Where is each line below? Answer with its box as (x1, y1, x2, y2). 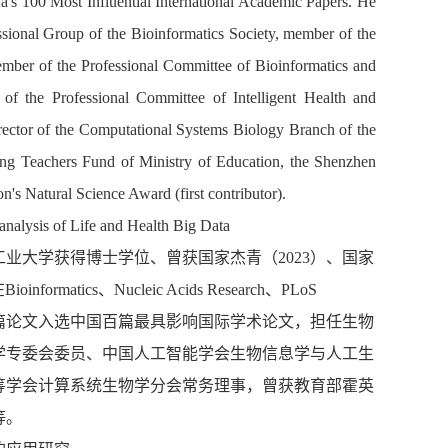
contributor (208, 184, 277, 202)
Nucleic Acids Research (114, 280, 265, 298)
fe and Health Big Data (84, 216, 230, 234)
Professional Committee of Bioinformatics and (81, 56, 377, 74)
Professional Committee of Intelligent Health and (51, 88, 377, 106)
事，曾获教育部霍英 (230, 376, 374, 394)
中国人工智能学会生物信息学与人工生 (102, 344, 374, 362)
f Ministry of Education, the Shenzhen (128, 152, 376, 170)
